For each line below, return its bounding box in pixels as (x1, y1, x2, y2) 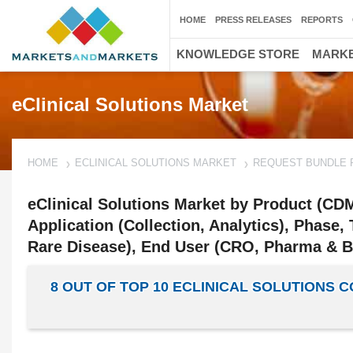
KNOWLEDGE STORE (176, 47, 299, 61)
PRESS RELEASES (215, 15, 292, 24)
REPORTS (301, 15, 343, 24)
